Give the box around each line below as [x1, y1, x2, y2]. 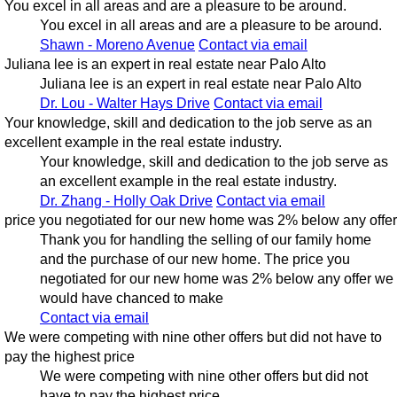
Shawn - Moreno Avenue [39, 37, 195, 53]
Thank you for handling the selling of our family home [39, 232, 371, 248]
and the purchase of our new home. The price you [39, 252, 350, 268]
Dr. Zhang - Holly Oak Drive [39, 193, 213, 209]
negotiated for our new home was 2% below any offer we [39, 271, 393, 287]
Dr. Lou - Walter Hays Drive [39, 96, 210, 112]
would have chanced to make [39, 291, 223, 307]
